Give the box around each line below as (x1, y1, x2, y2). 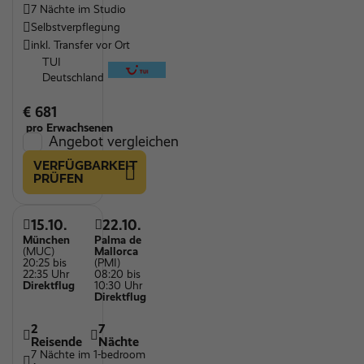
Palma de (94, 233, 141, 247)
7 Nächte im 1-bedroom (31, 348, 145, 362)
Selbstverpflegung (31, 20, 120, 34)
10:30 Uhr (94, 279, 142, 292)
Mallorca (94, 245, 138, 258)
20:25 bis (23, 256, 67, 270)
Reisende (31, 334, 82, 349)
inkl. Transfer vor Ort (31, 38, 130, 52)
